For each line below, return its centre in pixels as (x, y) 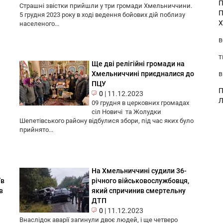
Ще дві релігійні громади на (138, 64)
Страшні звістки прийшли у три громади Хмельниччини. (106, 6)
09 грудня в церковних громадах (140, 103)
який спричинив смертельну (139, 191)
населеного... (39, 24)
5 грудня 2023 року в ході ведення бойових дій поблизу (102, 15)
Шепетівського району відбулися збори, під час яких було (107, 121)
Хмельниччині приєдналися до (143, 74)
